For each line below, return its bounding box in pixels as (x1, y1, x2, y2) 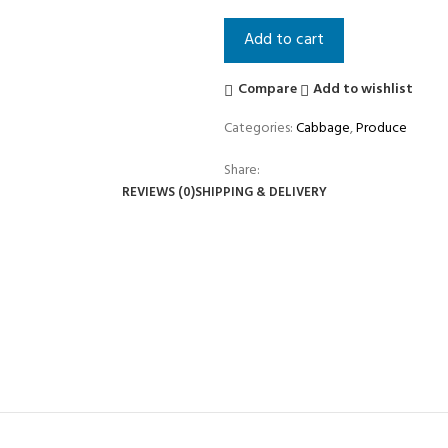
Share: (224, 158, 260, 182)
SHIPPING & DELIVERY (194, 181, 327, 203)
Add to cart (244, 26, 324, 53)
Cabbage (296, 116, 350, 140)
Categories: (224, 116, 293, 140)
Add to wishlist (313, 78, 414, 102)
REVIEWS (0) (121, 181, 195, 203)
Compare (237, 78, 297, 102)
